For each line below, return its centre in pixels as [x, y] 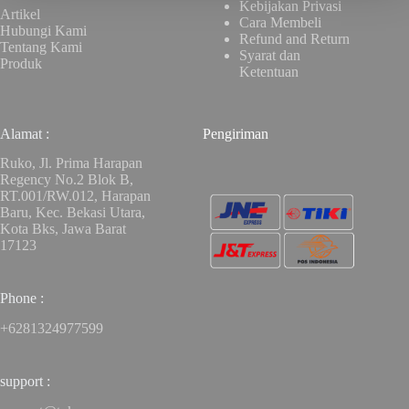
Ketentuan [269, 71]
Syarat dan [270, 55]
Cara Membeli [281, 22]
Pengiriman [236, 133]
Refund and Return [295, 38]
